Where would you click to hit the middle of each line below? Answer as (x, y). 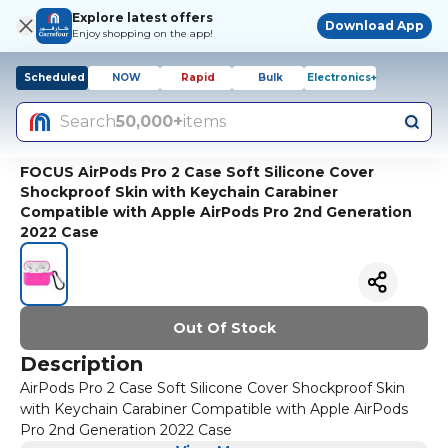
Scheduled (54, 77)
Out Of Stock (224, 327)
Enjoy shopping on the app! (142, 33)
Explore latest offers (142, 17)
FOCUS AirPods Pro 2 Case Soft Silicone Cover (197, 172)
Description (81, 363)
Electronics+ (342, 77)
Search (88, 121)
